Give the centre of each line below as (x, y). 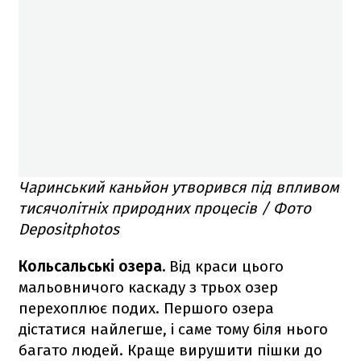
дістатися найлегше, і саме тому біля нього (173, 329)
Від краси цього (224, 266)
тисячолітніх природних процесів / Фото (165, 208)
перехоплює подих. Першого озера (146, 308)
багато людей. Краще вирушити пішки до (170, 350)
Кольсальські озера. (92, 266)
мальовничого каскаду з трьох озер (148, 287)
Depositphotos (69, 229)
